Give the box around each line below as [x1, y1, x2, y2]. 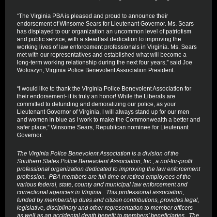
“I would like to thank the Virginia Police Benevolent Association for [17, 85, 191, 92]
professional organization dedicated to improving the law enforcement [17, 166, 200, 172]
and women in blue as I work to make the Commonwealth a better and [17, 116, 200, 123]
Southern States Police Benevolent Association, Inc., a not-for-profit [17, 158, 192, 165]
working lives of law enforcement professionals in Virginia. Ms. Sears [17, 44, 197, 50]
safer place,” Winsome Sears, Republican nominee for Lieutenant [17, 124, 188, 131]
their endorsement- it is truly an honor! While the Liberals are [17, 93, 175, 100]
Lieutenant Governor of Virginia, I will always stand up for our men [17, 108, 189, 115]
